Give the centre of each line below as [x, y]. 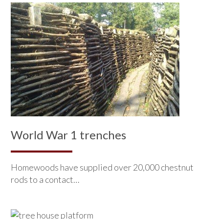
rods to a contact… [45, 179]
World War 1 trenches [69, 134]
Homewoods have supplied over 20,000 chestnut [102, 167]
